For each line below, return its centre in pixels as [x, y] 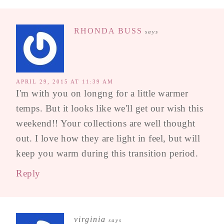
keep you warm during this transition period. [107, 153]
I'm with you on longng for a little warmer [102, 93]
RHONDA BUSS [108, 31]
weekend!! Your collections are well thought [106, 123]
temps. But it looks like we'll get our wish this [109, 108]
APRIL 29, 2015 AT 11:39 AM [65, 81]
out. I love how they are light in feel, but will [108, 138]
